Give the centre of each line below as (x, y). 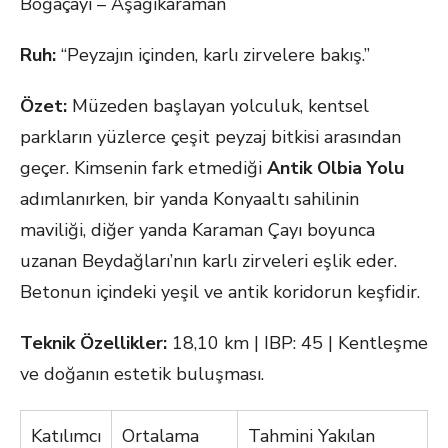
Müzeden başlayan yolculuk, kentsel (218, 106)
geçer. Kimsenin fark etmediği (143, 168)
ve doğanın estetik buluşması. (142, 374)
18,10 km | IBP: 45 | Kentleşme (297, 343)
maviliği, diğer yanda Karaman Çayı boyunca (197, 230)
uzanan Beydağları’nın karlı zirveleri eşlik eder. (208, 261)
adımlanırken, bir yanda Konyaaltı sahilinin (189, 199)
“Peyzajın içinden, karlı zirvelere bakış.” (213, 55)
